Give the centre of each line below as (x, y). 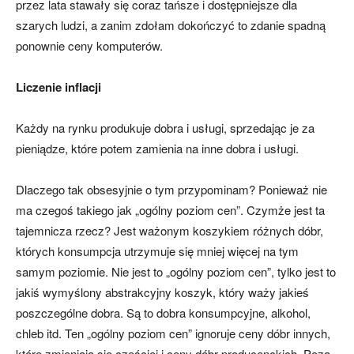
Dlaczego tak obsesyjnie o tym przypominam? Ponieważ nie (171, 190)
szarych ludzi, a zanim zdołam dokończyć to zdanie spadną (171, 25)
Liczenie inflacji (58, 87)
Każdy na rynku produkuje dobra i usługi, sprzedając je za (165, 128)
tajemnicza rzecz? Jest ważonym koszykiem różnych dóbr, (169, 231)
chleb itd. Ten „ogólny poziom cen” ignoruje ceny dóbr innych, (173, 333)
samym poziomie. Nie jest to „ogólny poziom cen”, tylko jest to (176, 272)
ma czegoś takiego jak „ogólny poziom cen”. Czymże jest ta (170, 210)
